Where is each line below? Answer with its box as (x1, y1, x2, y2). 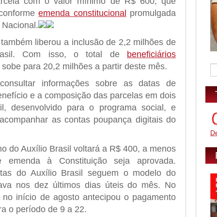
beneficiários (127, 49, 176, 59)
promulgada (126, 8, 176, 18)
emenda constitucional (38, 8, 126, 18)
